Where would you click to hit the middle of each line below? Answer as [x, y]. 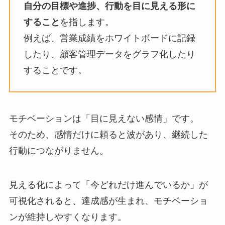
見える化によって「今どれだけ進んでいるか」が [108, 185]
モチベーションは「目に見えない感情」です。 [104, 119]
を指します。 [87, 22]
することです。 [55, 70]
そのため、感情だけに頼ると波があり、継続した [108, 135]
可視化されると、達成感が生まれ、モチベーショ [108, 201]
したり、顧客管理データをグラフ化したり [109, 54]
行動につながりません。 [59, 151]
